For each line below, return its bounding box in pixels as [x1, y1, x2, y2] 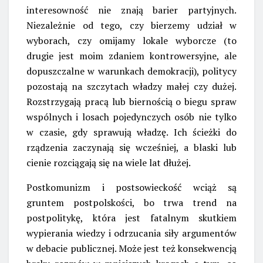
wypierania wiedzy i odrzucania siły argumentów [26, 226, 237, 240]
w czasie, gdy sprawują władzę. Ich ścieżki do [26, 125, 237, 139]
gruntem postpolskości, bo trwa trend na [26, 195, 237, 209]
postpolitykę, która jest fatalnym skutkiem [26, 211, 237, 224]
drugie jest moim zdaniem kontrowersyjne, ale [26, 49, 237, 62]
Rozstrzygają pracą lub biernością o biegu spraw [26, 95, 237, 108]
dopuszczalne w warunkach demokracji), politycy [26, 64, 237, 77]
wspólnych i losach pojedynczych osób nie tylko [26, 110, 237, 123]
